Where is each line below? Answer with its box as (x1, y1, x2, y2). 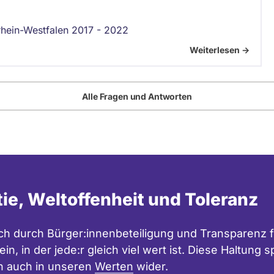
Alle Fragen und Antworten (82, 91, 192, 102)
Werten (95, 260, 133, 273)
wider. (133, 260, 168, 273)
